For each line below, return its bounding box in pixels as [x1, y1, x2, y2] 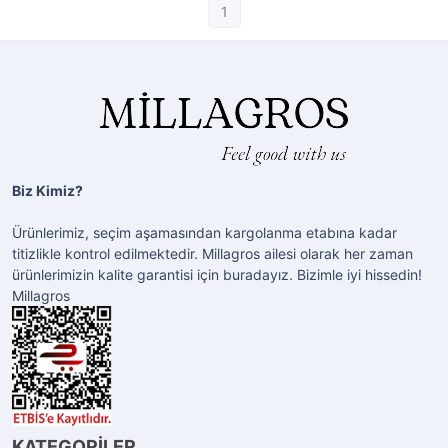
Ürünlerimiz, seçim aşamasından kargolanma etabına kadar [12, 224, 397, 241]
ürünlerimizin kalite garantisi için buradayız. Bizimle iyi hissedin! [12, 266, 422, 283]
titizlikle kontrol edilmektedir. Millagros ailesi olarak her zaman [12, 245, 413, 262]
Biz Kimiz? [12, 182, 83, 199]
